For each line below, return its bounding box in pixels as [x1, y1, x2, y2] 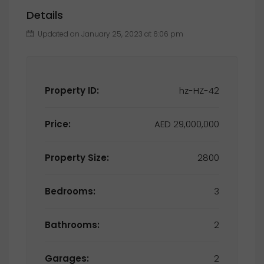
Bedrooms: [45, 185, 95, 197]
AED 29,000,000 [173, 118, 219, 130]
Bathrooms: [45, 219, 100, 231]
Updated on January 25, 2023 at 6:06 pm [36, 29, 183, 39]
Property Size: [45, 151, 109, 164]
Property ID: [45, 84, 99, 97]
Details [27, 8, 63, 22]
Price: [45, 118, 71, 130]
